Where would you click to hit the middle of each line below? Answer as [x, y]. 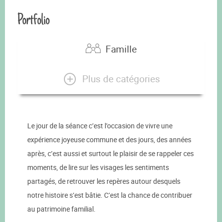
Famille [121, 49]
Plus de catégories [121, 79]
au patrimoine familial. [61, 209]
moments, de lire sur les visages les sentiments [98, 167]
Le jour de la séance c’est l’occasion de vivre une [100, 126]
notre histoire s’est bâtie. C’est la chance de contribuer [110, 195]
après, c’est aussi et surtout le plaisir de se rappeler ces [111, 154]
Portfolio [33, 20]
